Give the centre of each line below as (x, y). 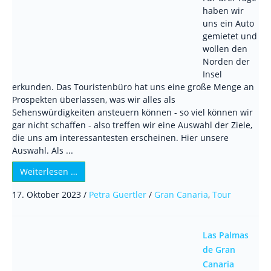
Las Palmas (226, 235)
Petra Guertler (118, 194)
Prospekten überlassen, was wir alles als (94, 100)
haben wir (223, 11)
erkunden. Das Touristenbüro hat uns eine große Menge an (133, 87)
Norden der (226, 61)
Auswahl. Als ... (43, 150)
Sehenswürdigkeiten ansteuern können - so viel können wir (132, 112)
